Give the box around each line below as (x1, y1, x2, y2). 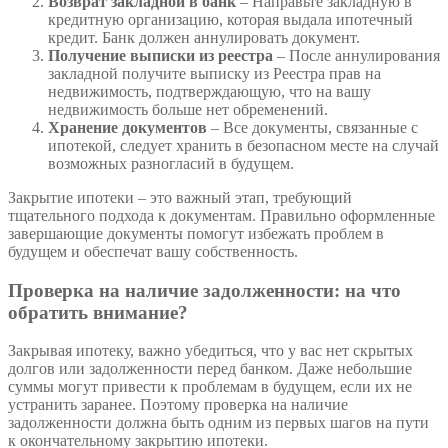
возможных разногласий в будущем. (48, 154, 294, 172)
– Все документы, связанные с (207, 118, 418, 136)
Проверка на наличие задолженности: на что (8, 279, 401, 301)
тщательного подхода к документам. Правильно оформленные (8, 206, 435, 224)
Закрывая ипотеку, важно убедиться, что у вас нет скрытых (8, 342, 413, 360)
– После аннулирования (273, 46, 440, 64)
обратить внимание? (8, 301, 188, 323)
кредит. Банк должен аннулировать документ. (48, 28, 360, 46)
